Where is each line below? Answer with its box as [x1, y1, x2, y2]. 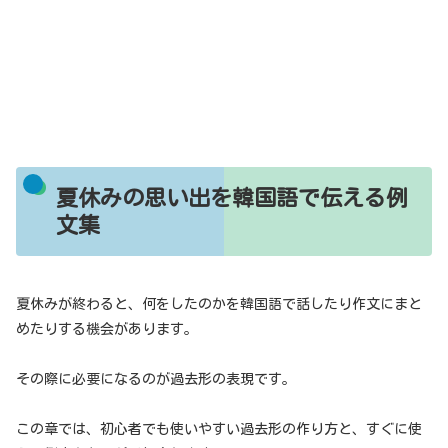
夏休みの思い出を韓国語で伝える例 [55, 186, 408, 209]
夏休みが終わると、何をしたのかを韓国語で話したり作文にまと [16, 296, 422, 311]
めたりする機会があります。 [16, 321, 198, 336]
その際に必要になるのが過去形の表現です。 [16, 372, 296, 387]
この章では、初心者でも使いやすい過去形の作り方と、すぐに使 [16, 422, 422, 437]
